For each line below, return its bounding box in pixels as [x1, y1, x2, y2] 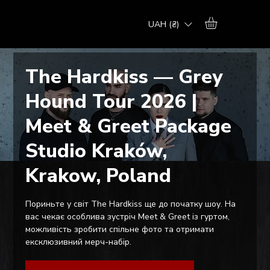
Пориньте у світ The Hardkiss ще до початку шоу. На [25, 198, 236, 210]
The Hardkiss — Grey [25, 63, 223, 90]
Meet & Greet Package [25, 113, 232, 139]
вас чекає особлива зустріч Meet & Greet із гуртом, [25, 210, 230, 222]
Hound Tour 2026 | [25, 88, 198, 115]
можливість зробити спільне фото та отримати [25, 223, 215, 235]
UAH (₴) [148, 18, 180, 30]
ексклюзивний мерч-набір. [25, 236, 132, 248]
